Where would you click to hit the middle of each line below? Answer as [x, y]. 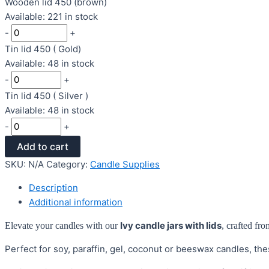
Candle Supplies [125, 165]
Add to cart [43, 147]
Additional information [76, 202]
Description [53, 188]
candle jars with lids [177, 226]
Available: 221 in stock [51, 17]
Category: [68, 165]
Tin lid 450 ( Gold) [43, 49]
